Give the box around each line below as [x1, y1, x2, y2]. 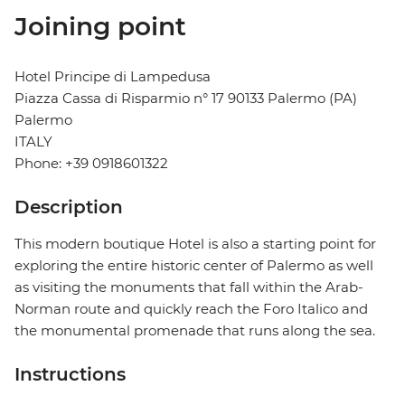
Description [14, 196, 123, 219]
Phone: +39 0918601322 [14, 155, 168, 173]
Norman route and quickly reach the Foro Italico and [14, 300, 368, 318]
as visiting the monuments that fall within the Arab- [14, 278, 363, 297]
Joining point [14, 11, 186, 42]
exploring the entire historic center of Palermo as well [14, 257, 373, 275]
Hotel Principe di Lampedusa [14, 68, 211, 86]
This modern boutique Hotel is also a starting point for [14, 235, 376, 253]
